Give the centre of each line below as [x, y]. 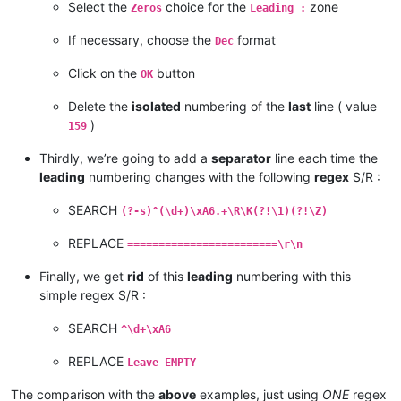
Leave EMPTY [162, 362]
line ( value [344, 106]
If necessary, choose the [141, 39]
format [255, 39]
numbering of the [235, 106]
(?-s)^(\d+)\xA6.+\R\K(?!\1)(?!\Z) [224, 211]
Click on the [104, 73]
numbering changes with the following [200, 176]
